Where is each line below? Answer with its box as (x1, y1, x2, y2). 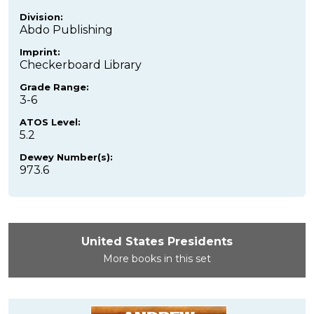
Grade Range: (20, 81, 89, 93)
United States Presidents (81, 234, 233, 248)
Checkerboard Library (20, 57, 142, 71)
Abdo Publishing (20, 22, 113, 36)
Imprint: (20, 46, 60, 57)
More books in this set (103, 252, 211, 265)
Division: (20, 11, 63, 22)
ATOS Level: (20, 116, 81, 128)
